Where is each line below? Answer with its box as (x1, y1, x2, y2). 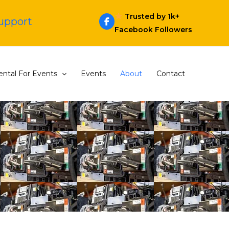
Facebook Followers (114, 25, 192, 34)
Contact (156, 69, 185, 79)
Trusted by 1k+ (122, 11, 179, 21)
